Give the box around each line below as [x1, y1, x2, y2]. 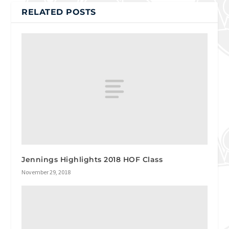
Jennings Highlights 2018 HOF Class [21, 154, 163, 164]
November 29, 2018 [21, 168, 71, 176]
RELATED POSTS [21, 7, 96, 17]
